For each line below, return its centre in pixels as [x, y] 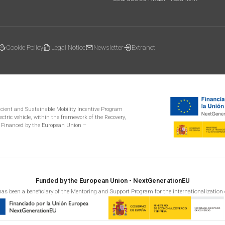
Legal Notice [68, 48]
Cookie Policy [25, 48]
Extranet [143, 48]
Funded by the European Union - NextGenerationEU [113, 181]
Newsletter [108, 48]
